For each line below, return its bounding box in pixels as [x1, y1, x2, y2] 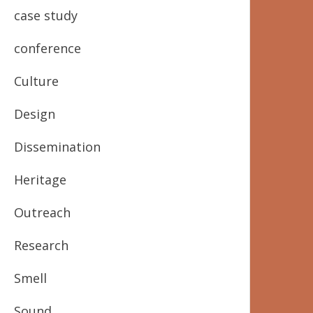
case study [14, 7, 78, 24]
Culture [14, 73, 59, 89]
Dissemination [14, 138, 101, 155]
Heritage [14, 171, 67, 188]
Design [14, 105, 56, 122]
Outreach [14, 204, 71, 221]
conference [14, 40, 82, 57]
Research [14, 237, 69, 254]
